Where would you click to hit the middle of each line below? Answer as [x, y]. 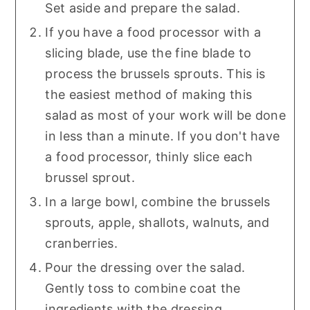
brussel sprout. [90, 178]
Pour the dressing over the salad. [145, 268]
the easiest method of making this [149, 95]
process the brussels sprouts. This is [155, 74]
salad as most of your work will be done [166, 116]
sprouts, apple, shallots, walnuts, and [157, 223]
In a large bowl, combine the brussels [158, 202]
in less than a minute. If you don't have [163, 136]
